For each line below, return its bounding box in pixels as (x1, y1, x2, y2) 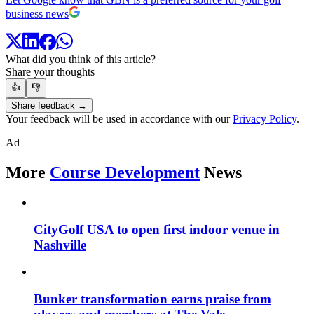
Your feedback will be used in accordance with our (6, 113, 233, 125)
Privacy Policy (233, 113, 296, 125)
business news (6, 7, 69, 20)
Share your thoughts (6, 66, 95, 78)
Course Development (50, 163, 200, 182)
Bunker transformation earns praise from (34, 292, 271, 307)
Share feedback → (11, 100, 87, 111)
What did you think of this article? (6, 53, 156, 66)
